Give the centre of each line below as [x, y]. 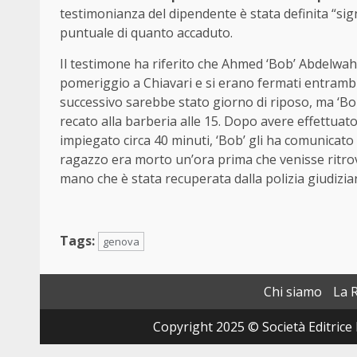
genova [121, 241]
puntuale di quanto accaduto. [146, 32]
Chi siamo [293, 291]
